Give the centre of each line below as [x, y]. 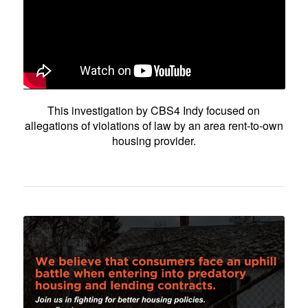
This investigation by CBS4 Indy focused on [154, 110]
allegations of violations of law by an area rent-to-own [154, 125]
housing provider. [154, 140]
